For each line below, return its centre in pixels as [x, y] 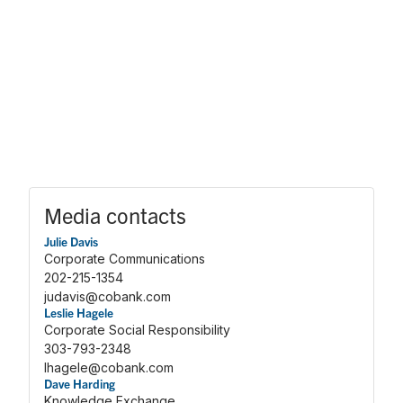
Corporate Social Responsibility [137, 329]
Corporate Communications [125, 258]
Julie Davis [71, 241]
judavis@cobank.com [107, 296]
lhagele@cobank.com [109, 367]
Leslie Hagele [79, 312]
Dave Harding [80, 383]
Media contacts [115, 215]
